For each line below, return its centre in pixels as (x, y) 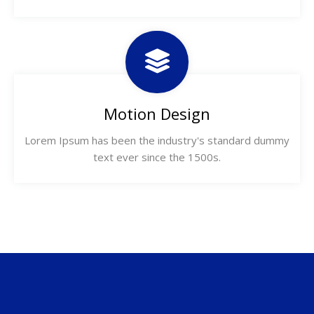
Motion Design (157, 114)
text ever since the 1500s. (157, 157)
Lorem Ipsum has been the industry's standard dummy (157, 140)
